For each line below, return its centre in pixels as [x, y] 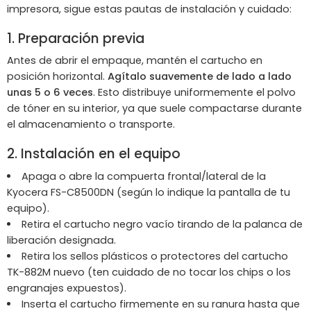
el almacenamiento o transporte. [91, 125]
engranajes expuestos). [67, 288]
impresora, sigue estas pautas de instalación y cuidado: [149, 9]
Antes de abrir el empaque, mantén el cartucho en [135, 61]
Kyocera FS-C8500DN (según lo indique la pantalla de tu [149, 192]
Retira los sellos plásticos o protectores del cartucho [154, 256]
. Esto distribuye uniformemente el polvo [194, 93]
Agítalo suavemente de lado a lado [200, 77]
